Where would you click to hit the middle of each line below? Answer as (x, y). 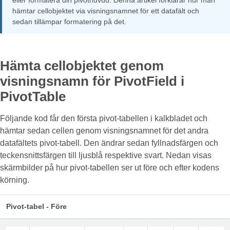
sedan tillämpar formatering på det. (69, 22)
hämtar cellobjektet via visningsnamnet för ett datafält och (106, 11)
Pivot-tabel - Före (36, 206)
